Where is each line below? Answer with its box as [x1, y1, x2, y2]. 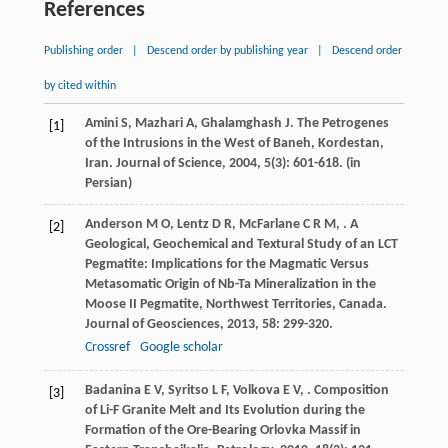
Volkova [232, 383, 280, 399]
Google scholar [139, 340, 223, 356]
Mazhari [134, 116, 183, 132]
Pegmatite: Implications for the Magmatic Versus [84, 257, 369, 273]
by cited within [43, 80, 116, 93]
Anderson [84, 217, 143, 233]
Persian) [84, 176, 132, 192]
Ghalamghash [200, 116, 282, 132]
